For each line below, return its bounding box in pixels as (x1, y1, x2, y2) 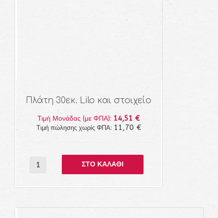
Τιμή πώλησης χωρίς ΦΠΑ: (51, 124, 129, 131)
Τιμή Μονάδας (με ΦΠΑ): (53, 114, 128, 123)
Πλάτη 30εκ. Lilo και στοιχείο (41, 96, 166, 105)
